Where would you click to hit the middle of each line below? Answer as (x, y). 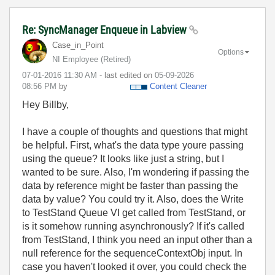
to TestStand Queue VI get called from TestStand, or (134, 213)
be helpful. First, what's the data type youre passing (133, 145)
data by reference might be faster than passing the (130, 186)
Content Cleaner (178, 86)
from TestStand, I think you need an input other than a (137, 240)
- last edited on (127, 75)
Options (231, 52)
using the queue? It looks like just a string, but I (123, 159)
